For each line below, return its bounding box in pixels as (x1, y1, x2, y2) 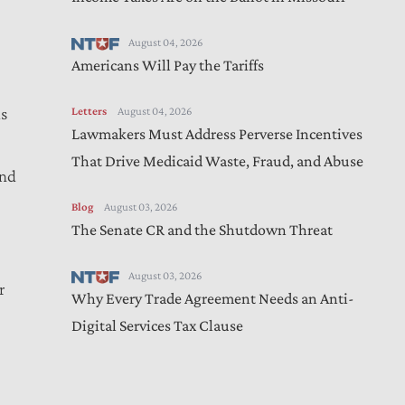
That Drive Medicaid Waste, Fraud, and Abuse (71, 152, 363, 170)
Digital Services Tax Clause (71, 316, 243, 334)
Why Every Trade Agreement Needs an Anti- (71, 289, 354, 307)
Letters (71, 104, 107, 118)
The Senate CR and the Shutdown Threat (71, 221, 333, 239)
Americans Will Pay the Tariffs (71, 56, 264, 74)
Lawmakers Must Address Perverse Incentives (71, 125, 363, 143)
